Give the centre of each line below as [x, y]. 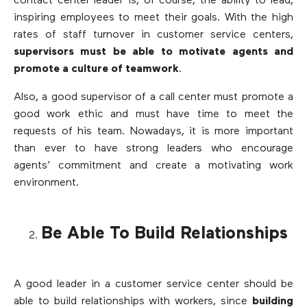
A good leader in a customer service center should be [153, 285]
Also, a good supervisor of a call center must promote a [153, 97]
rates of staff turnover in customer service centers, [153, 35]
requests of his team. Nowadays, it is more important [153, 131]
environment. [46, 183]
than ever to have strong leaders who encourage [153, 148]
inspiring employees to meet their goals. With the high [153, 17]
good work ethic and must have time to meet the [153, 114]
